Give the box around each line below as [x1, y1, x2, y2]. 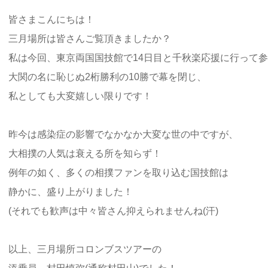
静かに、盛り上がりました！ [8, 186, 133, 197]
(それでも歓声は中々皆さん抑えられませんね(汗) [8, 205, 218, 216]
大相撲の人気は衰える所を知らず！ [8, 148, 162, 159]
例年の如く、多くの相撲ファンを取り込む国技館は [8, 167, 229, 178]
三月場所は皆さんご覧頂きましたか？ [8, 33, 171, 44]
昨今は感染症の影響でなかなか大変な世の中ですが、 [8, 129, 238, 139]
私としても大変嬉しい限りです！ [8, 90, 152, 101]
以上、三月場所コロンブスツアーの [8, 243, 162, 254]
